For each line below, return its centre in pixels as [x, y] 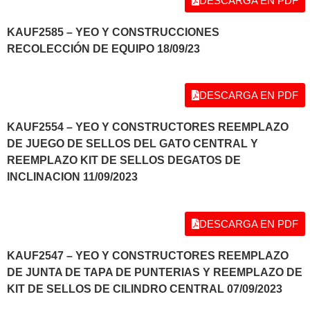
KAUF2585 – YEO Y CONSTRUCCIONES [113, 33]
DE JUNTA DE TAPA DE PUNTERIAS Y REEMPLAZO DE [155, 272]
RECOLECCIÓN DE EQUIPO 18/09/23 [103, 49]
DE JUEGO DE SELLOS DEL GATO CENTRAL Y [133, 144]
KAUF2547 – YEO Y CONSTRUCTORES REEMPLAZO [148, 255]
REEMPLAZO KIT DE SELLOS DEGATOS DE [124, 161]
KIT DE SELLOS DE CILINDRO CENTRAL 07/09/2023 [145, 289]
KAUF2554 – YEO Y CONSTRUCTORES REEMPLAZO [148, 127]
